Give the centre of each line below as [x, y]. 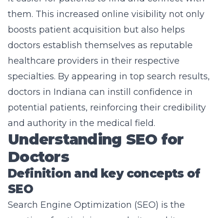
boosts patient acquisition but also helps [96, 30]
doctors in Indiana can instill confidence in [100, 92]
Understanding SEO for [96, 139]
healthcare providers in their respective [94, 61]
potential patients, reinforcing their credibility [107, 108]
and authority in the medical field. [82, 123]
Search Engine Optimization [70, 205]
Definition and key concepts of [104, 173]
